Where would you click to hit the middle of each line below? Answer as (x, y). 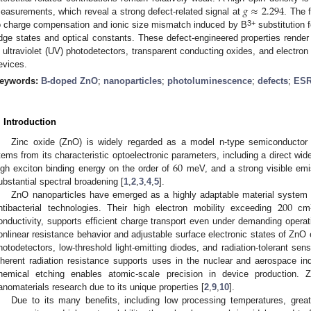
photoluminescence (210, 81)
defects (273, 81)
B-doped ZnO (69, 81)
